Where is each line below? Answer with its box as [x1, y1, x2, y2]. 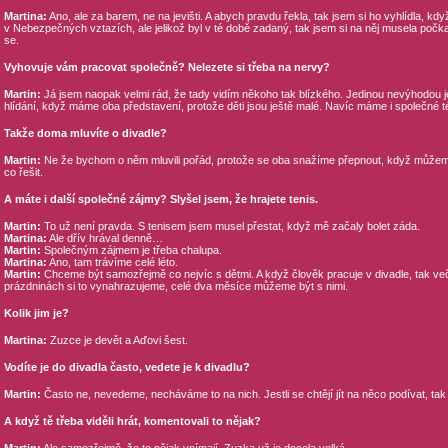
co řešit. [3, 166, 43, 178]
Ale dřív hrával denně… [46, 232, 163, 244]
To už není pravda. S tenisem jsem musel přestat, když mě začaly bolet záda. [40, 220, 420, 232]
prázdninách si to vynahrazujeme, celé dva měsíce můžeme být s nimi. [3, 280, 348, 292]
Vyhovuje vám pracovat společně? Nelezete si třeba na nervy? [3, 61, 330, 73]
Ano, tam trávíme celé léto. [46, 256, 178, 268]
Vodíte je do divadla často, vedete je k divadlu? [3, 361, 250, 373]
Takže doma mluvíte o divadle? [3, 127, 167, 139]
